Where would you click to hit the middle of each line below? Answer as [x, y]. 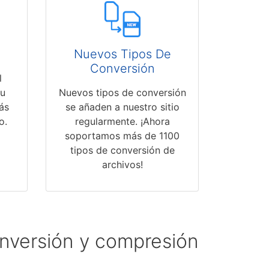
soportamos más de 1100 [122, 136]
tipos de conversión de [122, 150]
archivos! [122, 165]
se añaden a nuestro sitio [122, 107]
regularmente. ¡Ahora [122, 122]
